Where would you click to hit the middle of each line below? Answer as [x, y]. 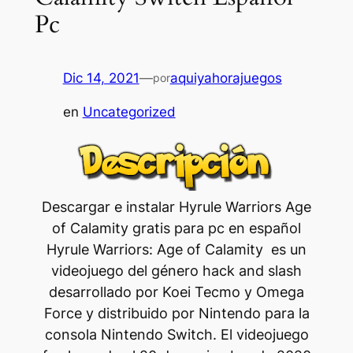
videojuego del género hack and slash [176, 270]
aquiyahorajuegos [226, 78]
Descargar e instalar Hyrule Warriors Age [176, 206]
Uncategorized [129, 112]
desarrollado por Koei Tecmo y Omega [176, 292]
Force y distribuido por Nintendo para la [176, 313]
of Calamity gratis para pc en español [176, 228]
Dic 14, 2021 [101, 78]
